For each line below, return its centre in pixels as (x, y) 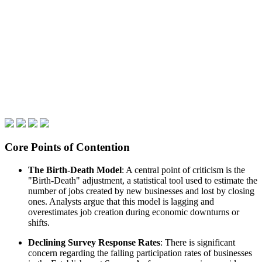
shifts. (39, 222)
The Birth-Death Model (75, 170)
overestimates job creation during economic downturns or (134, 212)
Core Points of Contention (67, 147)
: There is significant (198, 242)
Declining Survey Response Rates (94, 242)
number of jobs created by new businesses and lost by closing (141, 191)
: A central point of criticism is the (183, 170)
